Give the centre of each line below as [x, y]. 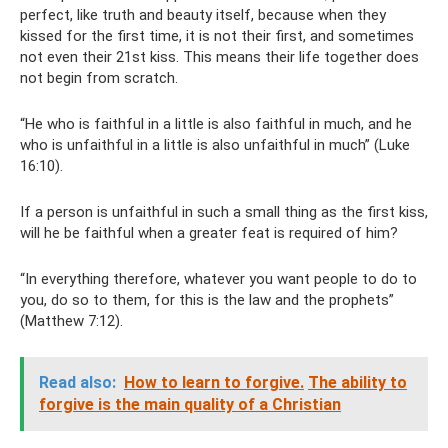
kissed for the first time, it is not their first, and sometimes [217, 36]
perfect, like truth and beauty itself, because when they [203, 15]
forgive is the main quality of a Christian [190, 404]
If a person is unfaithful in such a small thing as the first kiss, [224, 212]
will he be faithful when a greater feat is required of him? [209, 233]
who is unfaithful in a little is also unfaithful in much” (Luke [215, 145]
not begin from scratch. [99, 78]
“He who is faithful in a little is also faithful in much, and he [216, 124]
